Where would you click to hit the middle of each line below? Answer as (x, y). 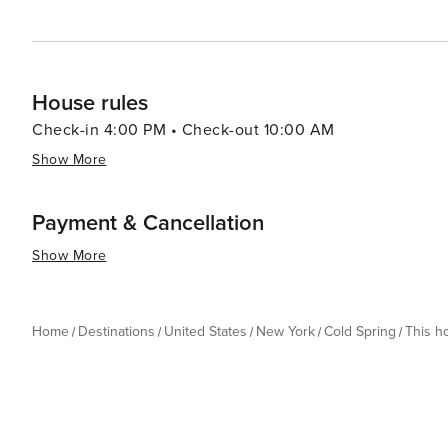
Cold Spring (360, 331)
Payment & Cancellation (148, 223)
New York (285, 331)
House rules (90, 103)
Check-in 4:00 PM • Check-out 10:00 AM (183, 130)
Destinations (116, 331)
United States (205, 331)
